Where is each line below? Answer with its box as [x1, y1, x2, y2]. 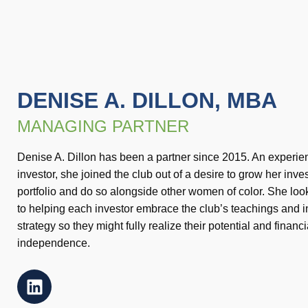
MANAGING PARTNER [17, 117, 189, 136]
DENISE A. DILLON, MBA [17, 88, 277, 113]
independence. [17, 237, 90, 250]
